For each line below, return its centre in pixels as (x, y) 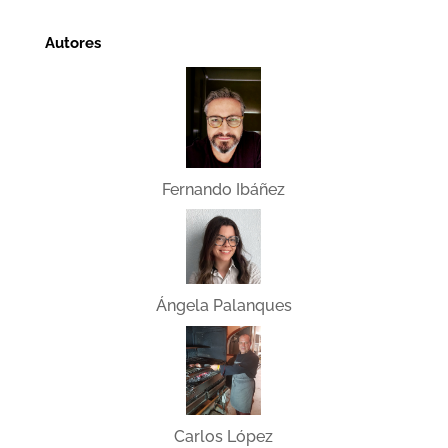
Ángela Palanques (223, 306)
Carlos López (224, 436)
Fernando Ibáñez (224, 189)
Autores (72, 43)
